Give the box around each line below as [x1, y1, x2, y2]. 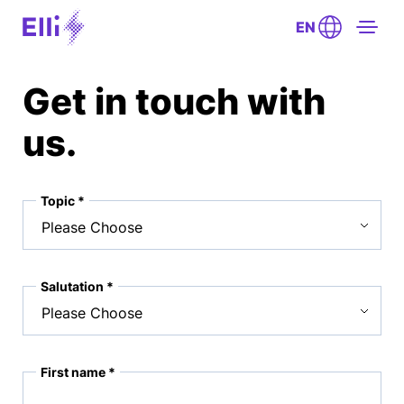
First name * [41, 364, 115, 380]
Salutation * [41, 279, 114, 294]
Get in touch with [23, 79, 326, 124]
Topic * [41, 193, 85, 208]
